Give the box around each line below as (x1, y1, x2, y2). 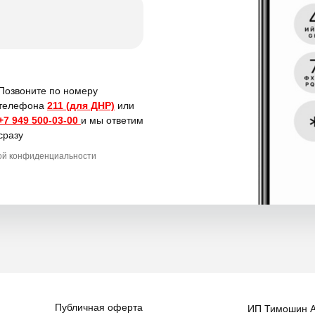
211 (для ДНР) (47, 100, 115, 111)
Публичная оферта (55, 301, 143, 313)
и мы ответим (81, 115, 143, 126)
